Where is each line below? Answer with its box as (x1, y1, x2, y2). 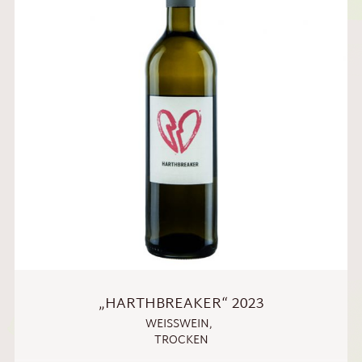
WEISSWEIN (145, 314, 200, 335)
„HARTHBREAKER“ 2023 (98, 290, 264, 318)
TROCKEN (154, 330, 208, 351)
